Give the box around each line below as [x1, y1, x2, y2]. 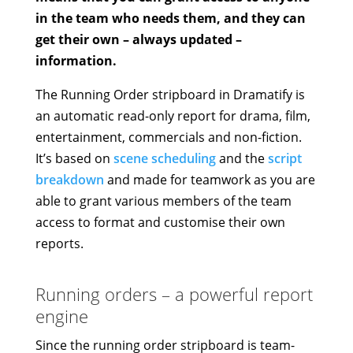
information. [35, 52, 117, 69]
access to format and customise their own [35, 214, 285, 231]
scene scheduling [113, 150, 216, 167]
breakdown [35, 171, 104, 188]
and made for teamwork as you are [103, 171, 315, 188]
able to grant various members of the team [35, 192, 292, 210]
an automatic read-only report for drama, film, [35, 107, 310, 124]
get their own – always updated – [35, 31, 242, 48]
